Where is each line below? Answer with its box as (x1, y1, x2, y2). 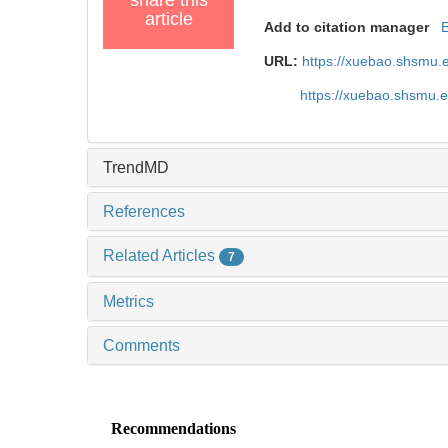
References (103, 202, 185, 220)
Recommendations (111, 419, 237, 437)
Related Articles (103, 246, 219, 264)
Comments (103, 336, 180, 354)
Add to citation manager (264, 18, 430, 35)
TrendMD (103, 158, 169, 176)
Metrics (103, 292, 154, 310)
